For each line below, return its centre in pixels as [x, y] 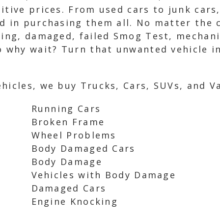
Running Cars [66, 109]
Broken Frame [68, 122]
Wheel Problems [74, 135]
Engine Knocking [75, 201]
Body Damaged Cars [83, 148]
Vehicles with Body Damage [104, 175]
